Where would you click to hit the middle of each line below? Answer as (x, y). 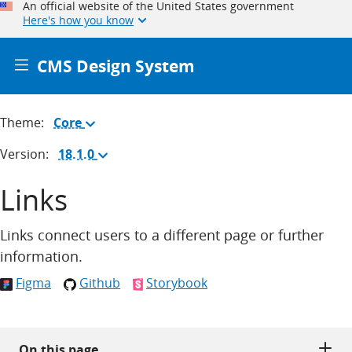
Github (100, 283)
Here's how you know (78, 20)
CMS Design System (116, 66)
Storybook (176, 283)
